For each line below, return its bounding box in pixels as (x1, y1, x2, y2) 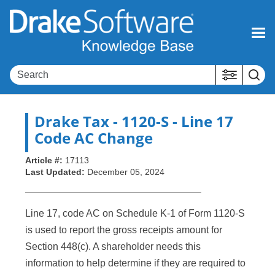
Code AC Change (34, 128, 153, 149)
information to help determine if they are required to (25, 258, 246, 269)
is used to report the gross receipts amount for (25, 225, 222, 236)
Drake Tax (34, 111, 109, 132)
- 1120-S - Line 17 (109, 111, 233, 132)
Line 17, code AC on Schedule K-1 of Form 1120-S (25, 208, 245, 219)
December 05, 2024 (87, 167, 165, 177)
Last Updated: (25, 167, 87, 177)
